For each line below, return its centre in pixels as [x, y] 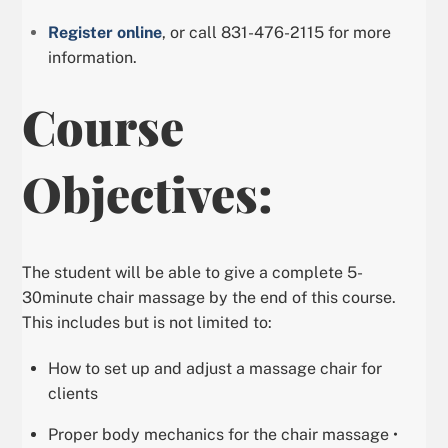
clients [73, 394]
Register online [105, 33]
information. [92, 58]
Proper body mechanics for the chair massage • [223, 435]
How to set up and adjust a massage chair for [215, 369]
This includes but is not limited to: [147, 323]
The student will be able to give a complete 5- [193, 273]
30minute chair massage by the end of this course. [209, 298]
